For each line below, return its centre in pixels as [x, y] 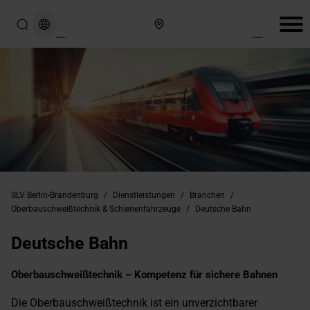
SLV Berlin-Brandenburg [55, 195]
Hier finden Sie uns [92, 15]
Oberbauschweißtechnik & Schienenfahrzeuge [96, 209]
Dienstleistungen [144, 195]
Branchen [207, 195]
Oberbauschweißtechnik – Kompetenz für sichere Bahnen [144, 275]
